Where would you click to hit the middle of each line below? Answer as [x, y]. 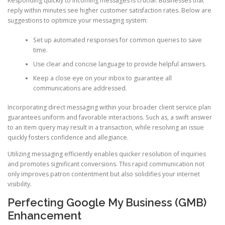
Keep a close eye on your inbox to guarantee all [102, 78]
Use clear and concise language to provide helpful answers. [120, 64]
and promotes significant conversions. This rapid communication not [106, 164]
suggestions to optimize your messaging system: [78, 21]
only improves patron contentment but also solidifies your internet [104, 174]
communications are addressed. [80, 88]
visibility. [20, 184]
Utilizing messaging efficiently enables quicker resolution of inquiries [107, 154]
